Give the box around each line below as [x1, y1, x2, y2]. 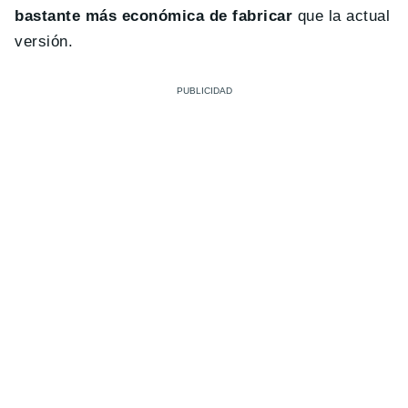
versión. [15, 33, 74, 51]
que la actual [292, 7, 391, 25]
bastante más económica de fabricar [15, 7, 293, 25]
